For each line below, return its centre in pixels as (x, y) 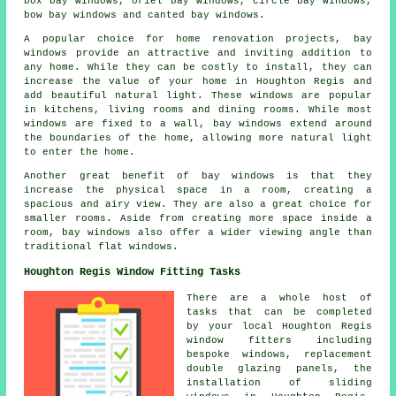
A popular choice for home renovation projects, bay (198, 39)
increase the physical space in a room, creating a (198, 190)
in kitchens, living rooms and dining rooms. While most (198, 110)
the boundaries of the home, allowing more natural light (198, 138)
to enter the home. (80, 152)
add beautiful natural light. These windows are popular (198, 96)
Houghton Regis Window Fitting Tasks (133, 273)
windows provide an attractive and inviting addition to (198, 53)
